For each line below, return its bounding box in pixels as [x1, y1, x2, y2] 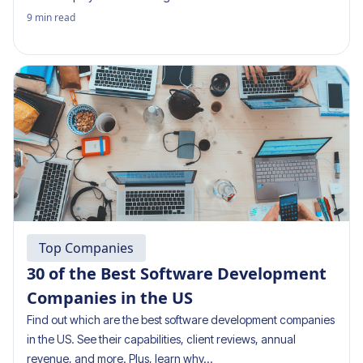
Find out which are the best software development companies [27, 313, 335, 327]
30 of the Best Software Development [27, 263, 327, 284]
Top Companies [39, 239, 134, 257]
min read [35, 11, 75, 24]
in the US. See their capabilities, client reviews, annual [27, 332, 296, 346]
